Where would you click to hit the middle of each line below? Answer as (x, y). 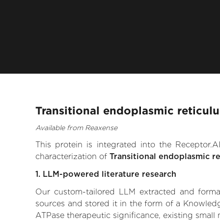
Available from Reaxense (76, 128)
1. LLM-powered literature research (106, 174)
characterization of (72, 157)
